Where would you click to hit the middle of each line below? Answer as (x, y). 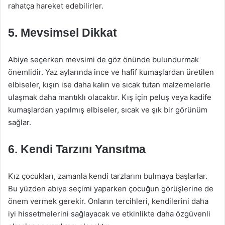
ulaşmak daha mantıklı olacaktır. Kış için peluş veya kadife (110, 97)
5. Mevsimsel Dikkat (63, 33)
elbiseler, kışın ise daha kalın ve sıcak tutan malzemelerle (109, 85)
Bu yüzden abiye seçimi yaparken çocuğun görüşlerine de (111, 189)
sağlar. (20, 122)
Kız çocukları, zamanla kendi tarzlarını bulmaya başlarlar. (108, 176)
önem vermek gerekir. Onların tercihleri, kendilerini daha (108, 201)
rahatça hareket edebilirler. (56, 6)
